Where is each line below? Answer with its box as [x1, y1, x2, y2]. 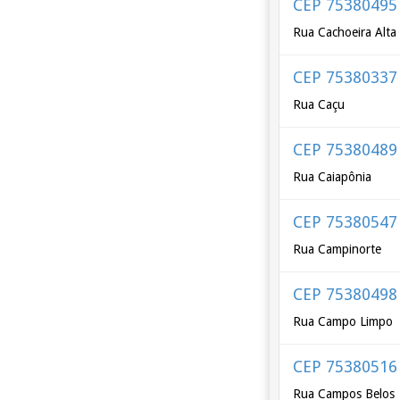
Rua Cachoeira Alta [293, 25, 397, 39]
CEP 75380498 [293, 285, 398, 304]
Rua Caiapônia [293, 170, 372, 184]
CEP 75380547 [293, 212, 398, 231]
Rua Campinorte [293, 242, 382, 256]
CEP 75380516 [293, 357, 398, 376]
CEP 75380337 [293, 68, 398, 87]
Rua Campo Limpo [293, 314, 394, 329]
